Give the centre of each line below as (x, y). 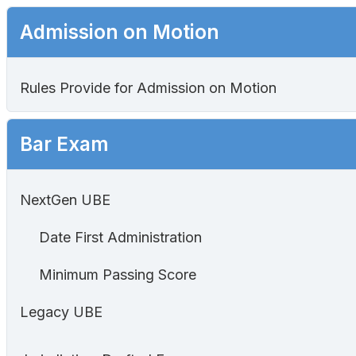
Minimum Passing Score (118, 275)
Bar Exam (64, 144)
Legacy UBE (61, 312)
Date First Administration (120, 238)
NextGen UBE (65, 200)
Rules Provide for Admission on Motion (148, 88)
